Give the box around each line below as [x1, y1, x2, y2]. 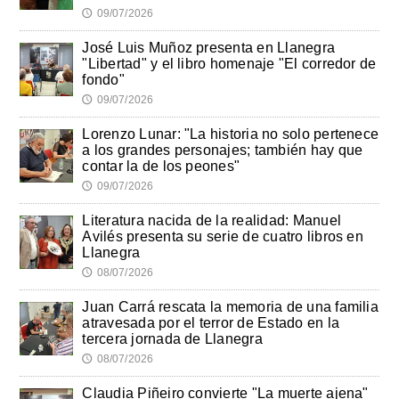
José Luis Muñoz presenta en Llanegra [82, 40, 336, 56]
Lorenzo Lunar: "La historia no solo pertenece [82, 126, 379, 142]
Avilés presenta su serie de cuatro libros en [82, 229, 363, 245]
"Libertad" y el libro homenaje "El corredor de [82, 56, 377, 72]
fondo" [82, 72, 125, 88]
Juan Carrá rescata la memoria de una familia [82, 299, 379, 315]
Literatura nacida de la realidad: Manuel [82, 213, 342, 229]
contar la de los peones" [82, 159, 240, 175]
